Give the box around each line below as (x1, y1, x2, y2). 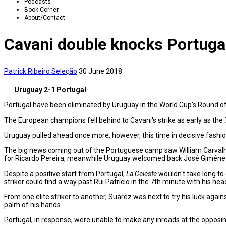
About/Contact (24, 14, 65, 21)
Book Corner (24, 6, 59, 13)
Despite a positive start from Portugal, (4, 169, 126, 178)
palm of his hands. (4, 201, 62, 209)
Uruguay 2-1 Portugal (14, 86, 86, 94)
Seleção (51, 67, 77, 76)
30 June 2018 (79, 67, 122, 76)
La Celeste (126, 169, 157, 178)
